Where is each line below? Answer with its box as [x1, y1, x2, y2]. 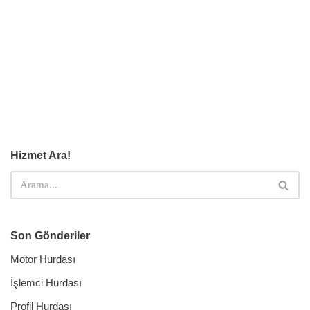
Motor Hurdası [10, 253, 75, 266]
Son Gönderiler [10, 230, 90, 242]
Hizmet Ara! [10, 149, 71, 162]
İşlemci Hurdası [10, 277, 82, 289]
